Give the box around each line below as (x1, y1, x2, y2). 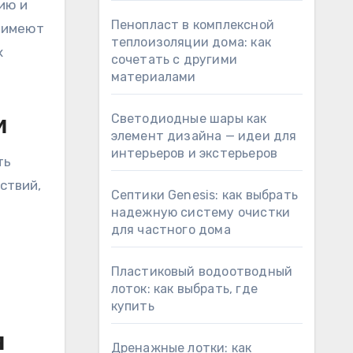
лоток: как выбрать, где (110, 281, 258, 296)
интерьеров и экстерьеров (110, 146, 278, 161)
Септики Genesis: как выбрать (110, 188, 299, 203)
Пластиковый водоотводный (110, 264, 293, 279)
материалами (110, 69, 196, 84)
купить (110, 299, 154, 314)
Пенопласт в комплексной (110, 17, 275, 32)
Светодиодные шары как (110, 111, 267, 126)
